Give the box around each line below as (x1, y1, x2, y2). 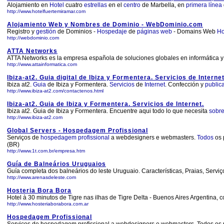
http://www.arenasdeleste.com (7, 174, 76, 180)
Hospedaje (97, 28, 127, 35)
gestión (36, 28, 56, 35)
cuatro (64, 1, 84, 8)
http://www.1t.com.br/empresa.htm (7, 148, 85, 153)
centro (123, 1, 140, 8)
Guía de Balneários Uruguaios (7, 160, 106, 167)
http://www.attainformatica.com (7, 61, 77, 67)
